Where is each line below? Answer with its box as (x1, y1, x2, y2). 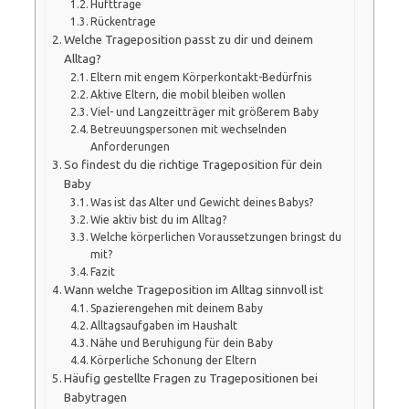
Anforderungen (90, 140, 171, 152)
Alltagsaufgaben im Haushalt (90, 319, 238, 331)
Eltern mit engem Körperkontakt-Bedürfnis (90, 70, 312, 83)
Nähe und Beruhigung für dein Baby (90, 336, 274, 349)
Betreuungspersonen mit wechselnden (90, 122, 288, 135)
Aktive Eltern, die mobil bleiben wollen (90, 88, 287, 100)
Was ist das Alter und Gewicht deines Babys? (90, 195, 314, 208)
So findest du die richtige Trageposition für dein (64, 157, 323, 172)
